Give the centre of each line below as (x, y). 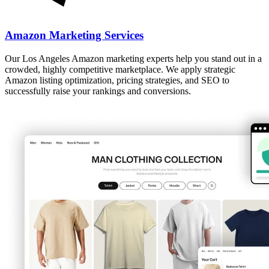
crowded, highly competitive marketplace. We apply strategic (120, 69)
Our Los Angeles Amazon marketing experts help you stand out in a (133, 58)
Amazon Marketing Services (74, 35)
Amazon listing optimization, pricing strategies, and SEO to (117, 80)
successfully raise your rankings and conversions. (98, 91)
